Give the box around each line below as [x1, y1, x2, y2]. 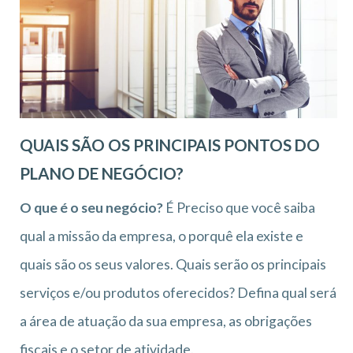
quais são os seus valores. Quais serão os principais [20, 255, 326, 273]
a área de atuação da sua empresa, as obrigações [20, 312, 312, 329]
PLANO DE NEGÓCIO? [20, 163, 184, 183]
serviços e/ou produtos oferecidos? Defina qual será [20, 284, 336, 301]
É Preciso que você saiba [163, 199, 315, 216]
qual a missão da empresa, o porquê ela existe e [20, 227, 303, 244]
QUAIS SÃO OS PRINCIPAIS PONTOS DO [20, 135, 320, 154]
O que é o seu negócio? [20, 199, 163, 216]
